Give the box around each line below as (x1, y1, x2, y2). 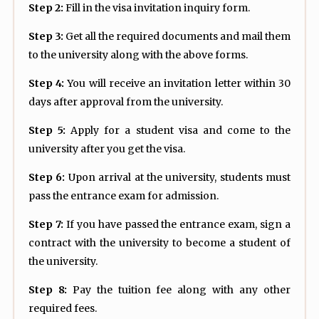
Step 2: (28, 1, 63, 15)
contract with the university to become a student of (28, 236, 291, 250)
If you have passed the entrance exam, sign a (63, 218, 291, 231)
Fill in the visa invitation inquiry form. (63, 1, 250, 15)
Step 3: (28, 30, 63, 43)
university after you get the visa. (28, 142, 185, 156)
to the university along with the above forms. (28, 48, 248, 62)
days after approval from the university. (28, 95, 223, 109)
